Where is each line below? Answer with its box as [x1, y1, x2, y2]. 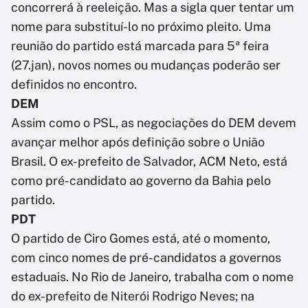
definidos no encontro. [11, 77, 137, 92]
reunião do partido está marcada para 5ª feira [11, 38, 269, 54]
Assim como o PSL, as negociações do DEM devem [11, 115, 296, 131]
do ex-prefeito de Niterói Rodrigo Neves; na [11, 289, 254, 304]
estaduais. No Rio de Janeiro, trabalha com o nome [11, 269, 294, 285]
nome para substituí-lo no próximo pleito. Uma [11, 19, 271, 34]
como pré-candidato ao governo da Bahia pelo [11, 173, 271, 188]
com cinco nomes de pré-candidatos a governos [11, 250, 281, 265]
